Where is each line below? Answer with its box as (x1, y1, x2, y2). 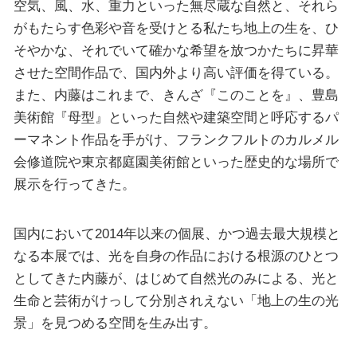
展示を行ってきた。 (13, 176, 135, 193)
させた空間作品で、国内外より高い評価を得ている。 (13, 65, 339, 81)
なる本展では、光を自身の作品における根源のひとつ (13, 247, 339, 264)
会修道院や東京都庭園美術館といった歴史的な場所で (13, 154, 339, 171)
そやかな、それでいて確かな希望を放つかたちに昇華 (13, 42, 339, 59)
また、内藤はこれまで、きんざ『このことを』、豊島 (13, 87, 339, 104)
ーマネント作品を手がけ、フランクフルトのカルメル (13, 131, 339, 148)
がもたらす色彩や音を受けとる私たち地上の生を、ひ (13, 20, 339, 37)
